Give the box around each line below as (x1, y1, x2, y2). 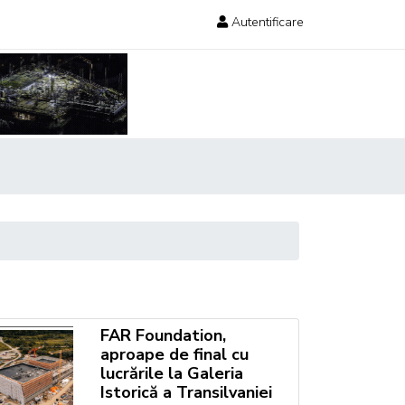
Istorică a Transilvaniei (99, 381, 272, 403)
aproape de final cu (99, 344, 249, 365)
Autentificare (231, 14, 304, 31)
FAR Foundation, (99, 325, 226, 346)
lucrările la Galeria (99, 363, 243, 384)
